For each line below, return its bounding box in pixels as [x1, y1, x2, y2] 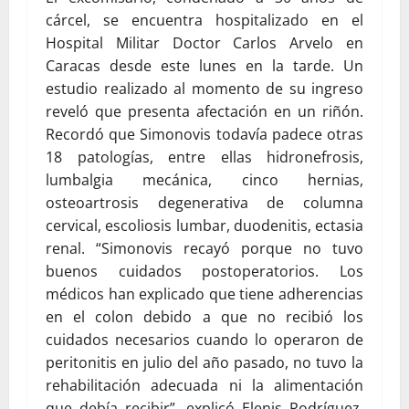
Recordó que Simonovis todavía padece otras [46, 124, 363, 144]
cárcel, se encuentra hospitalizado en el [46, 10, 363, 30]
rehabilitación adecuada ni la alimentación [46, 375, 363, 395]
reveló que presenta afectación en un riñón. [46, 101, 363, 121]
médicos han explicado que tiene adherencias [46, 284, 363, 304]
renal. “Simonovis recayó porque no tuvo [46, 238, 363, 258]
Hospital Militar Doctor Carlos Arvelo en [46, 33, 363, 53]
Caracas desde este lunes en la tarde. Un [46, 56, 363, 76]
